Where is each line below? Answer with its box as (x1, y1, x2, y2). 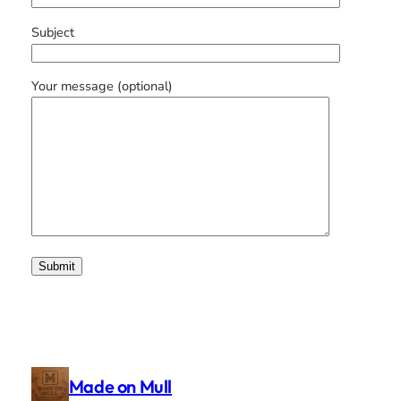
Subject (30, 22, 74, 41)
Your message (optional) (30, 77, 173, 96)
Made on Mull (68, 374, 173, 397)
